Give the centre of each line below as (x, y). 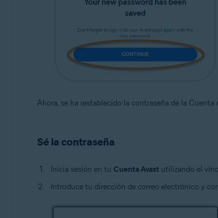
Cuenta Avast (136, 169)
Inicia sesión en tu (82, 169)
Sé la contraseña (76, 142)
